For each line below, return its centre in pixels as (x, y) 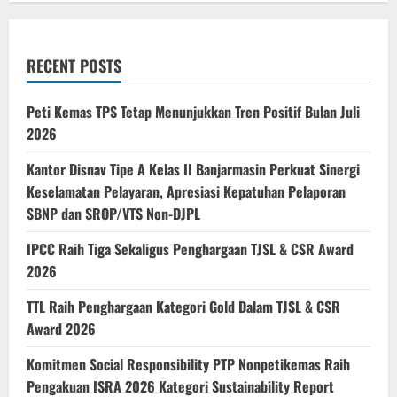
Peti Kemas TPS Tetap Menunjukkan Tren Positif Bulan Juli (193, 112)
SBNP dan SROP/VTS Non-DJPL (113, 214)
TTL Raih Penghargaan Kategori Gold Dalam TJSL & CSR (183, 307)
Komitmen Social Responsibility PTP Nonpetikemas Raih (188, 365)
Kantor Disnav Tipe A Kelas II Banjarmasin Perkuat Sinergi (193, 170)
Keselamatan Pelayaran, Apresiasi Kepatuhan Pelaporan (186, 192)
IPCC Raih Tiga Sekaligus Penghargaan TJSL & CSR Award (190, 249)
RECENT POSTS (74, 66)
